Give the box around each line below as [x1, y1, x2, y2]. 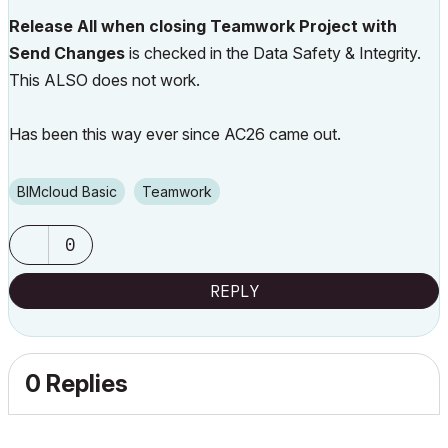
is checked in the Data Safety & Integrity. [129, 43, 421, 63]
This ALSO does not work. [9, 70, 200, 90]
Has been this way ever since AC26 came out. [9, 124, 341, 144]
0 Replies [25, 369, 128, 398]
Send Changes [9, 43, 129, 63]
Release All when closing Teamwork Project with [9, 16, 397, 36]
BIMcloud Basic [26, 183, 117, 200]
